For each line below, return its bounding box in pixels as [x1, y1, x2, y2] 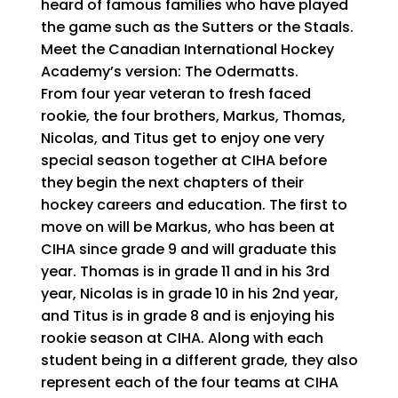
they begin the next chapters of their [41, 172, 305, 194]
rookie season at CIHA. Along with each [41, 328, 324, 349]
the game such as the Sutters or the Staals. [41, 17, 354, 38]
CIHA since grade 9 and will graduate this [41, 239, 338, 260]
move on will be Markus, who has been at [41, 217, 336, 238]
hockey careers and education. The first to [41, 195, 348, 216]
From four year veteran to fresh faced [41, 84, 312, 105]
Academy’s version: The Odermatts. [41, 61, 299, 83]
